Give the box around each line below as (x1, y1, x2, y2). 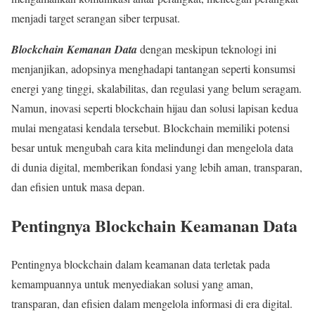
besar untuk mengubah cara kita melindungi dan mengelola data (11, 139, 293, 155)
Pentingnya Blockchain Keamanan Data (11, 212, 297, 238)
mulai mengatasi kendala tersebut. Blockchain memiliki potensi (11, 120, 290, 135)
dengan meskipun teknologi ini (140, 41, 276, 56)
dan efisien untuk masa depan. (11, 179, 145, 194)
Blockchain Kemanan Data (11, 41, 140, 57)
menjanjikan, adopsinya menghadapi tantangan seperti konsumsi (11, 60, 295, 76)
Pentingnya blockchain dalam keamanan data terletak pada (11, 256, 270, 271)
